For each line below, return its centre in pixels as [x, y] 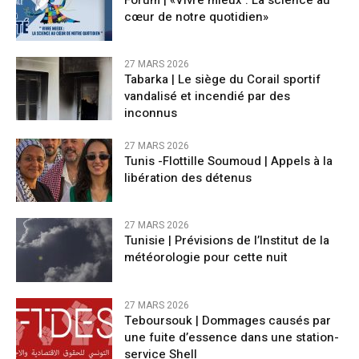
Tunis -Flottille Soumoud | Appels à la [228, 161]
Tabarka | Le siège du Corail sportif [222, 80]
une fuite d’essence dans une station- [232, 337]
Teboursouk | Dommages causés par [228, 320]
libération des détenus [188, 178]
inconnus [151, 113]
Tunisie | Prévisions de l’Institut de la [227, 241]
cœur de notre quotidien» [196, 16]
